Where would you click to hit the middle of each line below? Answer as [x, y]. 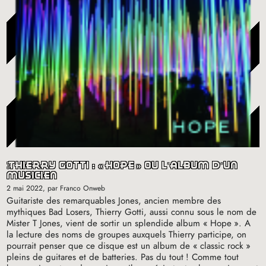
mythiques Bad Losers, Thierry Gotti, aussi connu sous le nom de [132, 212]
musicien [32, 176]
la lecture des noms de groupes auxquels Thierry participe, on [127, 235]
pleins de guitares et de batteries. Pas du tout [95, 257]
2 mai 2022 [25, 189]
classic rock [222, 246]
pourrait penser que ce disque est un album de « [102, 246]
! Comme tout [213, 257]
